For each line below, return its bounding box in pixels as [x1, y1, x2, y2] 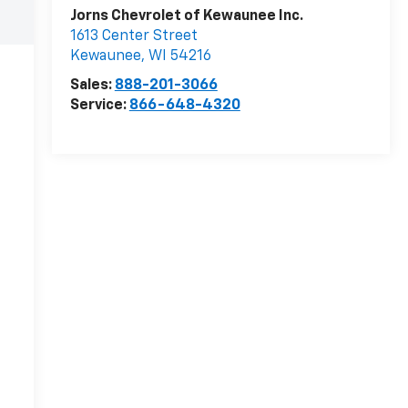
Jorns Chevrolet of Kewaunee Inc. [69, 9, 303, 25]
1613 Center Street [69, 29, 198, 45]
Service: [69, 98, 129, 114]
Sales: [69, 78, 115, 94]
